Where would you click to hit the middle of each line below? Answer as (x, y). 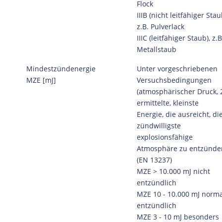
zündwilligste (159, 126)
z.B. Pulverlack (160, 27)
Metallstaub (156, 49)
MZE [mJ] (41, 80)
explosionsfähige (165, 137)
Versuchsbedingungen (174, 80)
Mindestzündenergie (61, 69)
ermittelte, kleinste (167, 103)
